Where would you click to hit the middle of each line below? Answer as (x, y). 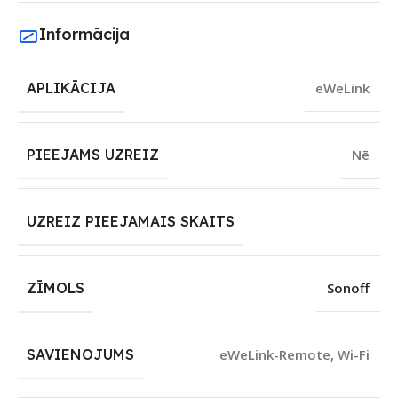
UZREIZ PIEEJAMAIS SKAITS (131, 222)
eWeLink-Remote (275, 355)
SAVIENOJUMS (80, 355)
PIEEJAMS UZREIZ (93, 155)
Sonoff (348, 288)
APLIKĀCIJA (71, 88)
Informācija (84, 34)
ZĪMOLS (56, 288)
